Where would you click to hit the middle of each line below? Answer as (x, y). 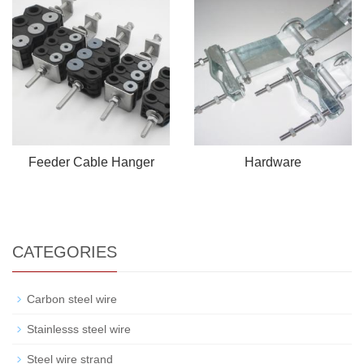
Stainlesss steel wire (79, 329)
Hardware (273, 162)
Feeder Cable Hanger (91, 162)
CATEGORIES (65, 251)
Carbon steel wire (72, 299)
